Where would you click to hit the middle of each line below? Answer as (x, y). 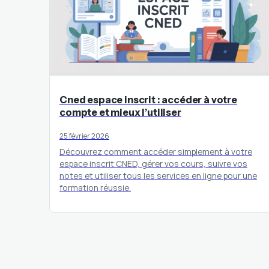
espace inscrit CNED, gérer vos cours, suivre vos (153, 163)
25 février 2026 (84, 136)
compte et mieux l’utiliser (120, 112)
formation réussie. (95, 187)
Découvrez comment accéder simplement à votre (156, 151)
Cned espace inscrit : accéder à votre (148, 99)
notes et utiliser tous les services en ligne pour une (158, 175)
